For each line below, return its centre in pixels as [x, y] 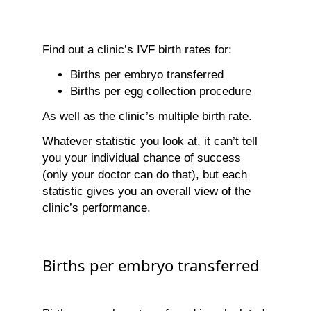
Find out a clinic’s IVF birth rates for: [137, 49]
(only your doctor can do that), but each [145, 174]
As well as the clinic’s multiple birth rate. [147, 116]
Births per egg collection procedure [161, 91]
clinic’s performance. [96, 208]
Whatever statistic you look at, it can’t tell [150, 141]
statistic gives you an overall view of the [146, 191]
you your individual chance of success [142, 158]
